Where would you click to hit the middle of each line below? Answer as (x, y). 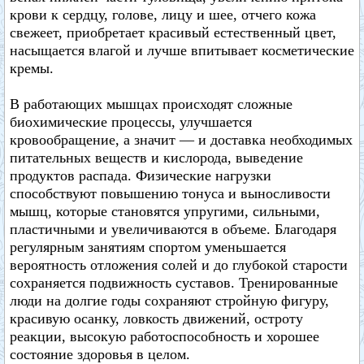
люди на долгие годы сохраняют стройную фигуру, (169, 301)
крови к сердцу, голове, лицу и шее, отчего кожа (163, 15)
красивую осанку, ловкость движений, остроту (156, 318)
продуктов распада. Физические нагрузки (141, 175)
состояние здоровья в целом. (100, 354)
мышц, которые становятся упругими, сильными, (165, 211)
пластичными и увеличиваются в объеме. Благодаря (173, 229)
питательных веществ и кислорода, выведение (156, 158)
